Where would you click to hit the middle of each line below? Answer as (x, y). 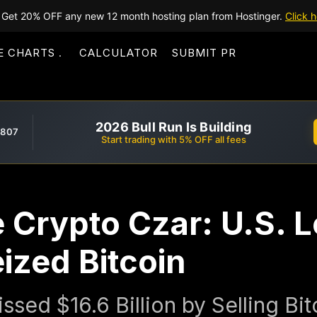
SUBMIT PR (204, 53)
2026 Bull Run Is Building (173, 127)
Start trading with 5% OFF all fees (173, 139)
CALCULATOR (119, 53)
